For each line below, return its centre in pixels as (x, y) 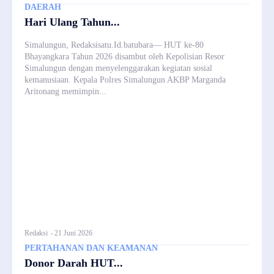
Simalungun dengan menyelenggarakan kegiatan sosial (118, 68)
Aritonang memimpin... (65, 91)
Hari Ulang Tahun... (72, 22)
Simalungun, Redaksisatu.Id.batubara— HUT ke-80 (114, 45)
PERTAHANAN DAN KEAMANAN (91, 248)
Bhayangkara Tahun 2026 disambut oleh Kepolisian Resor (124, 56)
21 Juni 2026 (73, 233)
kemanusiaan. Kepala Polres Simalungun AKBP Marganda (125, 80)
